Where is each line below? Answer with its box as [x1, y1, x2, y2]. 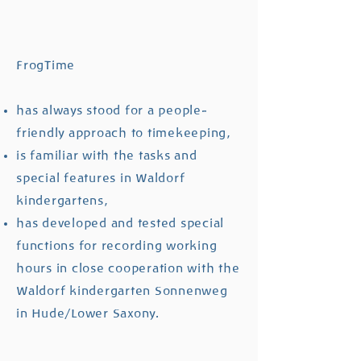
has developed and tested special [16, 217, 224, 230]
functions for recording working [16, 239, 218, 252]
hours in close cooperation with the [16, 262, 240, 275]
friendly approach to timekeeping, [16, 127, 230, 139]
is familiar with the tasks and [16, 149, 197, 162]
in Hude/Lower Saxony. [16, 307, 160, 320]
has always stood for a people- [16, 104, 208, 117]
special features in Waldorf [16, 172, 185, 185]
